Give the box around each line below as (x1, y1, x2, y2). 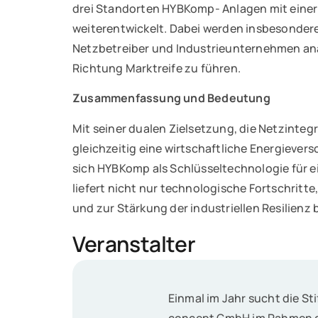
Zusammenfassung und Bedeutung (72, 90, 270, 106)
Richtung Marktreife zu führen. (72, 60, 241, 77)
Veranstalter (72, 229, 196, 259)
